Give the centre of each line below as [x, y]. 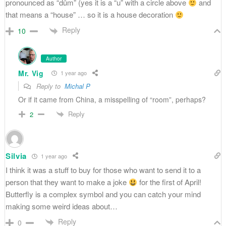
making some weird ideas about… [61, 206]
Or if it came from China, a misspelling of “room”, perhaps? [112, 99]
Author [53, 58]
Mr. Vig [31, 73]
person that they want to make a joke [67, 182]
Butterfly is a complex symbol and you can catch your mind [103, 194]
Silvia [16, 156]
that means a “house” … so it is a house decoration [90, 15]
